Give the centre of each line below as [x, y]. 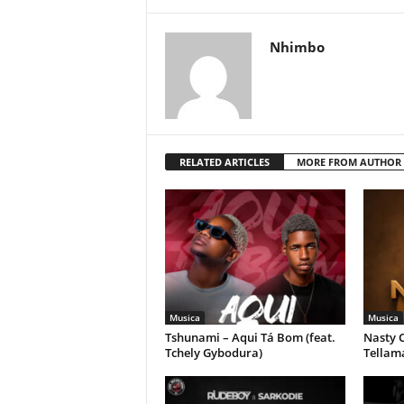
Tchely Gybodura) [213, 353]
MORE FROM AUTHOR [349, 162]
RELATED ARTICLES [224, 162]
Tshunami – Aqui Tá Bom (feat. [250, 337]
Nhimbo [297, 47]
